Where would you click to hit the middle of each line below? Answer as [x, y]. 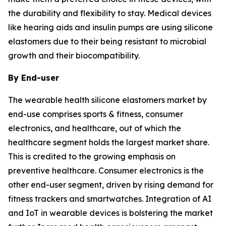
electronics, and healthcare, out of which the [95, 128]
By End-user [34, 78]
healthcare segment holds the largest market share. [109, 143]
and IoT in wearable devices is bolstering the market [110, 213]
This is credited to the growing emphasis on [92, 157]
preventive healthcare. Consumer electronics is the [106, 171]
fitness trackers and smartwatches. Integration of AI [110, 199]
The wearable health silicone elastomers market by [107, 100]
